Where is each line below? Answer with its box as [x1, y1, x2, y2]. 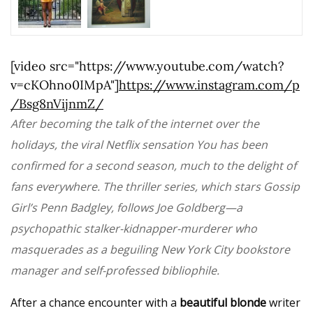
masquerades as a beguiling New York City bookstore [10, 241, 291, 257]
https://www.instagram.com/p [119, 76, 300, 93]
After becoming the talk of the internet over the [10, 115, 260, 131]
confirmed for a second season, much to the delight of [10, 157, 297, 173]
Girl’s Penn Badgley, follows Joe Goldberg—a [10, 199, 243, 215]
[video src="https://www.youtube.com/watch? [10, 57, 284, 74]
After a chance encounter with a [10, 294, 180, 310]
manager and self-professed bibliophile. [10, 262, 220, 278]
